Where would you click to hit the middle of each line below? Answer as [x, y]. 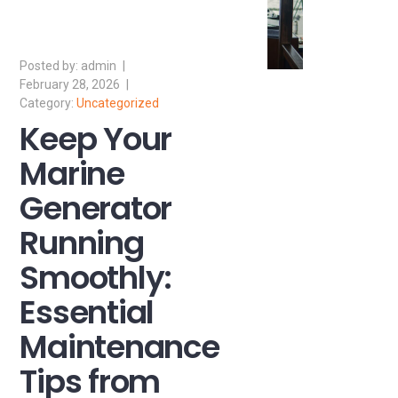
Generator [96, 209]
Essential [87, 313]
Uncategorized [118, 103]
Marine [72, 174]
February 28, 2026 [70, 85]
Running [82, 243]
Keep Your [96, 139]
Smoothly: [96, 278]
